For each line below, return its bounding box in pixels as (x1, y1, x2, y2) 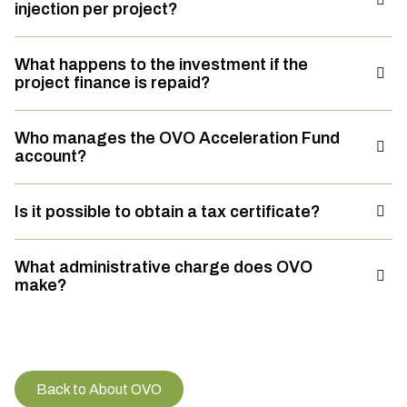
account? (15, 147, 87, 165)
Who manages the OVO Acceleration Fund (15, 129, 340, 147)
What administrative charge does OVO (15, 258, 313, 276)
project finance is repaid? (15, 74, 211, 92)
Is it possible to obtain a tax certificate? (15, 203, 321, 221)
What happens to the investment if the (15, 55, 308, 74)
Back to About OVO (36, 382, 162, 397)
